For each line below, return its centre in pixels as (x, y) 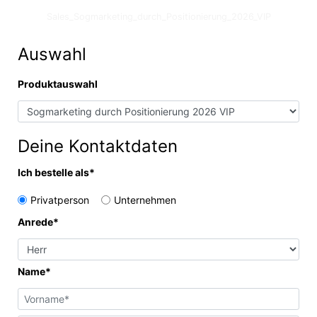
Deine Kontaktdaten (98, 146)
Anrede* (38, 222)
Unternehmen (145, 200)
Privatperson (60, 200)
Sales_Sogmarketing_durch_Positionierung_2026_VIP (158, 17)
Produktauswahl (58, 84)
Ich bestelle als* (56, 172)
